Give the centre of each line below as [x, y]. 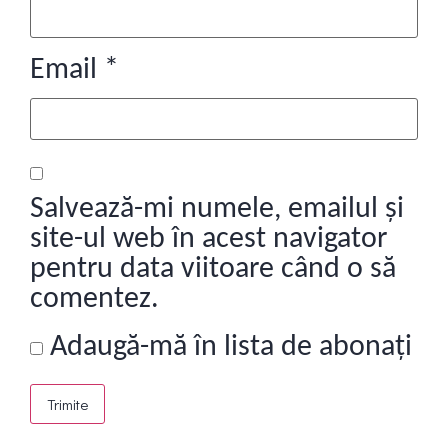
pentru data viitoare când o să [213, 270]
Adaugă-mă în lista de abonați [227, 348]
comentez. [94, 300]
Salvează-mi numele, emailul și [217, 210]
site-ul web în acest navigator [208, 240]
